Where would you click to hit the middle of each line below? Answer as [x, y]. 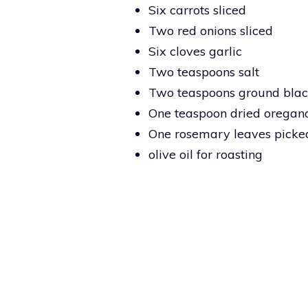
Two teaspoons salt [204, 71]
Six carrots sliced [197, 10]
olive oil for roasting [206, 154]
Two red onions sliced [211, 30]
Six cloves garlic [195, 51]
